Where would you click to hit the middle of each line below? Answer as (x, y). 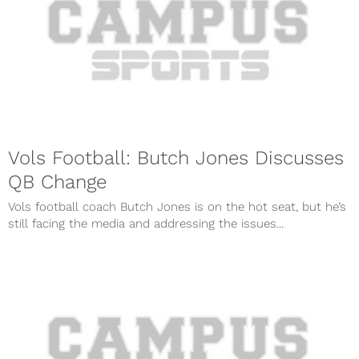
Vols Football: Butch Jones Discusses (176, 157)
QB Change (57, 182)
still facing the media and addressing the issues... (146, 223)
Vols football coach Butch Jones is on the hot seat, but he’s (177, 206)
